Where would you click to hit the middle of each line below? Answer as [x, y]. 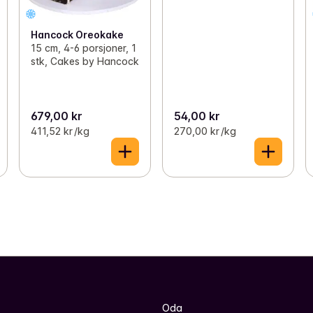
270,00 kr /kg [205, 131]
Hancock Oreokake [77, 35]
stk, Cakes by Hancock [85, 61]
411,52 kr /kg [60, 131]
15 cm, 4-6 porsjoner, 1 [83, 48]
